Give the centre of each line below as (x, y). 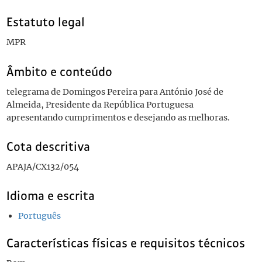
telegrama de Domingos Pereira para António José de (115, 92)
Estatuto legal (45, 23)
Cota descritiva (48, 147)
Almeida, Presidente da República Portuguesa (100, 104)
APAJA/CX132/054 (42, 167)
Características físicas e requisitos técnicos (125, 244)
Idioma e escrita (50, 196)
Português (39, 216)
